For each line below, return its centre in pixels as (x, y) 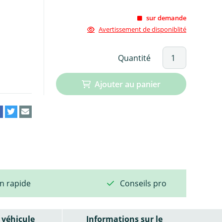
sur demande (166, 18)
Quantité (135, 58)
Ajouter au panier (127, 84)
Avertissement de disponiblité (142, 29)
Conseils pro (143, 183)
